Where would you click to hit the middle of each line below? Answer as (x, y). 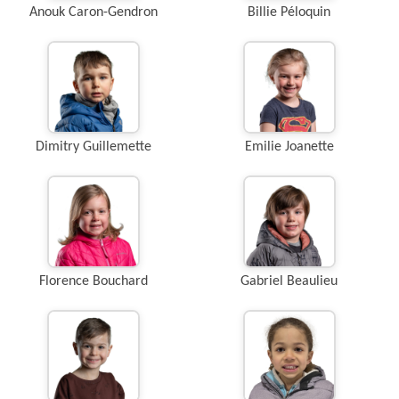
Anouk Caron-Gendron (93, 12)
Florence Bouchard (93, 281)
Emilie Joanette (289, 147)
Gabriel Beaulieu (289, 281)
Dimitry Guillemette (93, 147)
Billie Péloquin (289, 12)
